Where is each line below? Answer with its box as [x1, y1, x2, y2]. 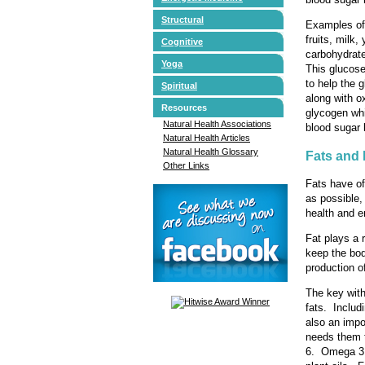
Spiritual [161, 80, 197, 90]
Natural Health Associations [163, 118, 271, 129]
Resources [161, 102, 207, 112]
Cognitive [161, 36, 203, 46]
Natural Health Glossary [163, 146, 258, 156]
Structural [161, 14, 204, 24]
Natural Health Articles [163, 132, 250, 143]
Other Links [163, 160, 209, 170]
